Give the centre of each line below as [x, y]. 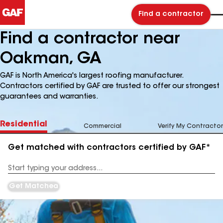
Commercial [103, 126]
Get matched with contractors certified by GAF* [109, 148]
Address [21, 172]
